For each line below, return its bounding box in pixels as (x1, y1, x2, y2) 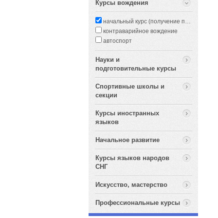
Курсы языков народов (95, 154, 169, 162)
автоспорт (102, 37, 132, 44)
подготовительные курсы (95, 65, 176, 72)
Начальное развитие (95, 136, 160, 144)
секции (95, 91, 117, 99)
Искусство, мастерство (95, 181, 167, 188)
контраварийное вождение (102, 28, 178, 35)
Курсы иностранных (95, 109, 159, 117)
